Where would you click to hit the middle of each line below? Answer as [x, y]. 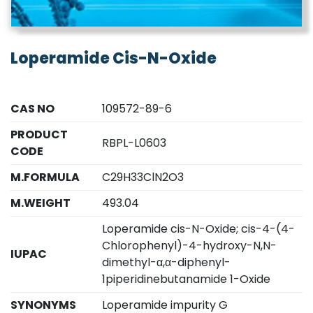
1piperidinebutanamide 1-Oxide [187, 279]
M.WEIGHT [41, 203]
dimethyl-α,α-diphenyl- [167, 263]
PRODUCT [39, 135]
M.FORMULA [45, 177]
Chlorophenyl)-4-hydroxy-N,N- [190, 246]
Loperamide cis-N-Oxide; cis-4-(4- [199, 229]
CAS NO [32, 109]
